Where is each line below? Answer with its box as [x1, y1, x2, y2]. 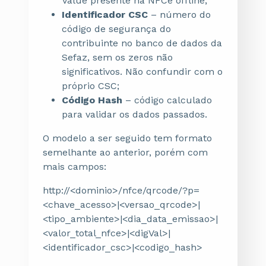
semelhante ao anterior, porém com [43, 147, 208, 158]
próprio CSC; [62, 80, 119, 91]
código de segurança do [62, 23, 171, 34]
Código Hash [62, 94, 125, 106]
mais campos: [43, 161, 106, 172]
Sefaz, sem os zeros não [62, 52, 173, 63]
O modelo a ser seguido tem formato [43, 132, 212, 144]
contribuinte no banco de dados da [62, 37, 222, 49]
